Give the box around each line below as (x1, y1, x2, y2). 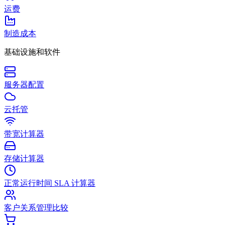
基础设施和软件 (4, 48, 60, 56)
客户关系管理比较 (4, 203, 68, 212)
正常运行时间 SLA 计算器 (4, 179, 95, 187)
